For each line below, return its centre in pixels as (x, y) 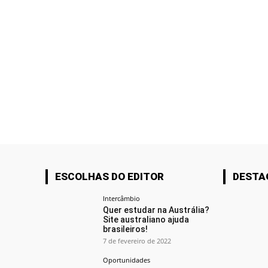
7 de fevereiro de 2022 (137, 241)
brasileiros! (126, 229)
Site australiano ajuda (146, 220)
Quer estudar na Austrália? (156, 210)
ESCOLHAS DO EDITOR (109, 177)
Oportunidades (127, 260)
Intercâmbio (122, 199)
